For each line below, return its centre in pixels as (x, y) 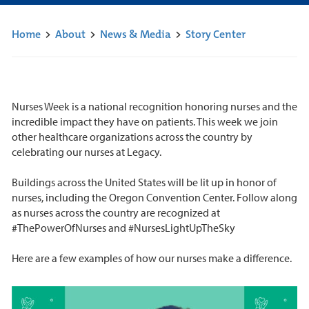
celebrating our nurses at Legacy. (86, 151)
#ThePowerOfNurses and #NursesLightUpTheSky (123, 227)
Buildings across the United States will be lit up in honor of (144, 182)
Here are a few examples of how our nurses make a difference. (151, 258)
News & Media (135, 34)
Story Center (215, 34)
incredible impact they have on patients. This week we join (144, 121)
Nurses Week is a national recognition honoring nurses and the (154, 106)
